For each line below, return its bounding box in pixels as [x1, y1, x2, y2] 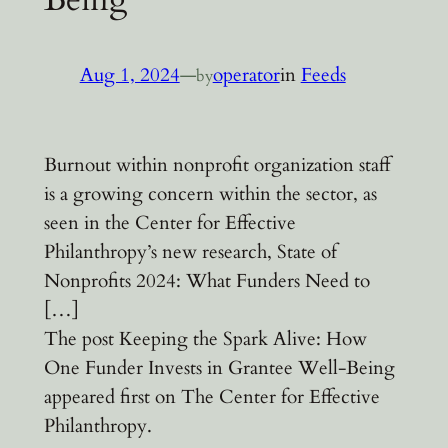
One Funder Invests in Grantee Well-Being [43, 354, 395, 381]
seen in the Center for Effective [43, 209, 296, 236]
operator [212, 62, 280, 89]
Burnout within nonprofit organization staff [43, 151, 390, 178]
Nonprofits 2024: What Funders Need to [43, 267, 370, 294]
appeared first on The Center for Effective [43, 383, 380, 410]
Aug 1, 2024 [79, 62, 180, 89]
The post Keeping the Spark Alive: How [43, 325, 367, 352]
